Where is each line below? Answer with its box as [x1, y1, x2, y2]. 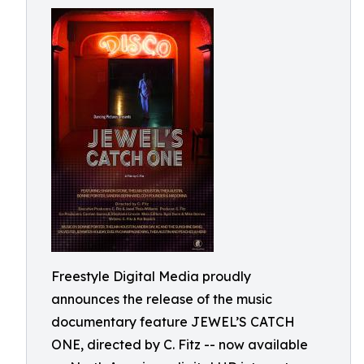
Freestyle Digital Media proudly [51, 268, 251, 284]
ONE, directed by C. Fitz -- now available [51, 336, 308, 353]
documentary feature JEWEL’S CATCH [51, 314, 295, 330]
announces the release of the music [51, 291, 272, 307]
